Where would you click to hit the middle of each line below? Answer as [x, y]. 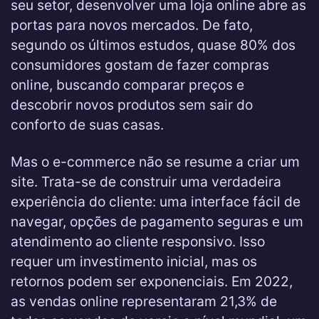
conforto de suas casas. [87, 125]
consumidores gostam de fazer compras [140, 65]
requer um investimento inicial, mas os [134, 261]
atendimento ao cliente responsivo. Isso [138, 241]
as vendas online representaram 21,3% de [144, 301]
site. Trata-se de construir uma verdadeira [146, 182]
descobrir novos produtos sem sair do [132, 105]
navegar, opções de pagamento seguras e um [157, 221]
